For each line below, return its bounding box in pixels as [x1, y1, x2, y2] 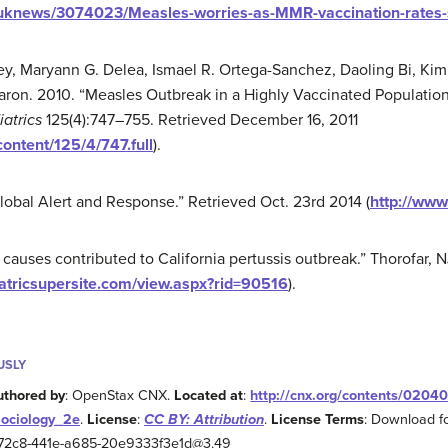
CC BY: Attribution [144, 411, 264, 429]
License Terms [271, 411, 364, 429]
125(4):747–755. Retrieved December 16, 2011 [42, 110, 358, 131]
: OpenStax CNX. [65, 387, 175, 405]
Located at [174, 387, 244, 405]
